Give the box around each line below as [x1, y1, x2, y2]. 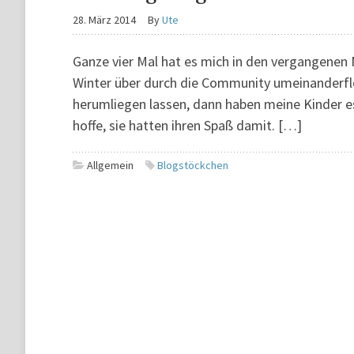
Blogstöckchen [157, 158, 228, 172]
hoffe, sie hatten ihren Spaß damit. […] [73, 116, 302, 134]
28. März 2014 [73, 13, 136, 27]
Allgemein [87, 158, 134, 172]
